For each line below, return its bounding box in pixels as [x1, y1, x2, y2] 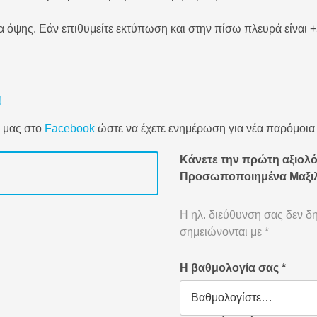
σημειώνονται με [180, 226, 265, 238]
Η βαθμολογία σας [180, 262, 282, 275]
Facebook [45, 122, 95, 135]
